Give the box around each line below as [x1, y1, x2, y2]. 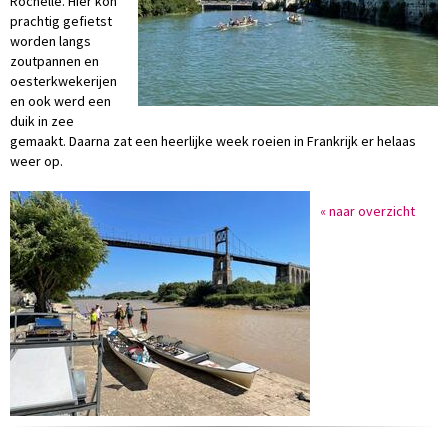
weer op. [10, 152, 63, 170]
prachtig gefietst [10, 12, 112, 30]
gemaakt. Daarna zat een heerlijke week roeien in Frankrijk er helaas [10, 132, 416, 150]
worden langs [10, 32, 91, 50]
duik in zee [10, 112, 74, 130]
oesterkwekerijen [10, 72, 117, 90]
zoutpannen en [10, 52, 99, 70]
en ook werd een [10, 92, 111, 110]
